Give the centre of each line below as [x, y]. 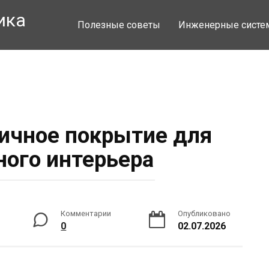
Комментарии [86, 213]
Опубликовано [204, 213]
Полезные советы [119, 25]
